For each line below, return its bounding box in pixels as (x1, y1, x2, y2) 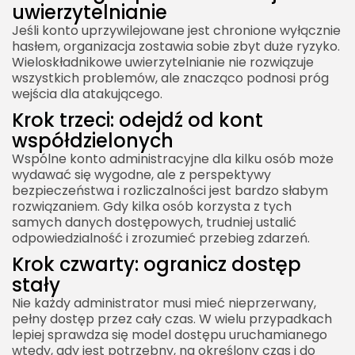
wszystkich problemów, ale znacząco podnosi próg (12, 68, 329, 87)
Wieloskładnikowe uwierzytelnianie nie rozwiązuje (12, 52, 314, 71)
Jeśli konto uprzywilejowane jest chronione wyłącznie (12, 21, 341, 40)
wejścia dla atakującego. (12, 84, 162, 103)
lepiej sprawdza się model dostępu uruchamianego (12, 325, 327, 344)
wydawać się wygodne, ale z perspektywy (12, 165, 271, 184)
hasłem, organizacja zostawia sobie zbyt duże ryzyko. (12, 36, 340, 55)
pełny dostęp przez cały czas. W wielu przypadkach (12, 309, 332, 328)
